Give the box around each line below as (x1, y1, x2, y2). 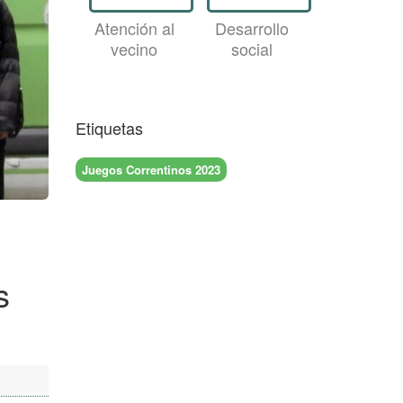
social (231, 37, 273, 60)
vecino (111, 37, 158, 60)
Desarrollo (215, 16, 290, 40)
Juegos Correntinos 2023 (81, 160, 220, 178)
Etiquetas (75, 116, 143, 139)
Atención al (94, 16, 175, 40)
